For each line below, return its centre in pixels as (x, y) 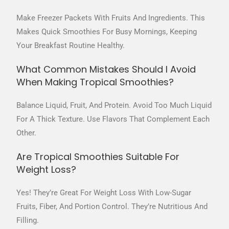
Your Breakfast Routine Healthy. (71, 46)
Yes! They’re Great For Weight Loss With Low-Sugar (104, 193)
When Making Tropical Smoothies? (95, 82)
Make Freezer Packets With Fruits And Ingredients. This (111, 18)
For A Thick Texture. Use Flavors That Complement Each (113, 119)
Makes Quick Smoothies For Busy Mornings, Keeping (107, 32)
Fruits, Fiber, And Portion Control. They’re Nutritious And (112, 207)
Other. (27, 133)
